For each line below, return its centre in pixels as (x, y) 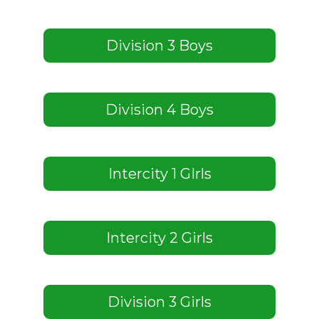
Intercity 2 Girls (159, 237)
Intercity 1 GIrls (159, 173)
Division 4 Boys (159, 109)
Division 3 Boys (159, 45)
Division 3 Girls (159, 302)
